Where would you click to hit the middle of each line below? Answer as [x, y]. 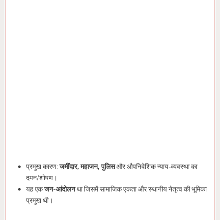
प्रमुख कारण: [43, 167]
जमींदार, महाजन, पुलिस [87, 167]
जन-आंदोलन [60, 189]
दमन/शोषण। [42, 178]
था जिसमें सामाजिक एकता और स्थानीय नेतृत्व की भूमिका [141, 189]
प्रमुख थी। [40, 201]
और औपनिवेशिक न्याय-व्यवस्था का [156, 167]
